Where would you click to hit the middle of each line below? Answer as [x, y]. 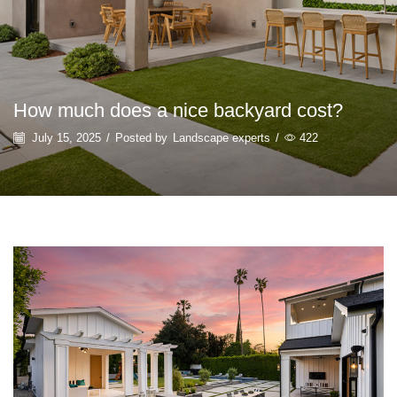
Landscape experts [222, 138]
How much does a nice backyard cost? [178, 110]
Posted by [141, 138]
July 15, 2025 [65, 138]
